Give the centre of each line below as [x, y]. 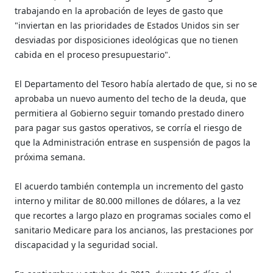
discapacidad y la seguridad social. [87, 244]
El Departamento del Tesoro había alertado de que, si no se [136, 83]
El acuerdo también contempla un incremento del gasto [129, 186]
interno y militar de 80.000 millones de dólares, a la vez [128, 200]
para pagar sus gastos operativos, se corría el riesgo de [129, 127]
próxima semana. [50, 157]
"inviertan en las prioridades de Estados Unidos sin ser [127, 25]
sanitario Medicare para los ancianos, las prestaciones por [134, 230]
